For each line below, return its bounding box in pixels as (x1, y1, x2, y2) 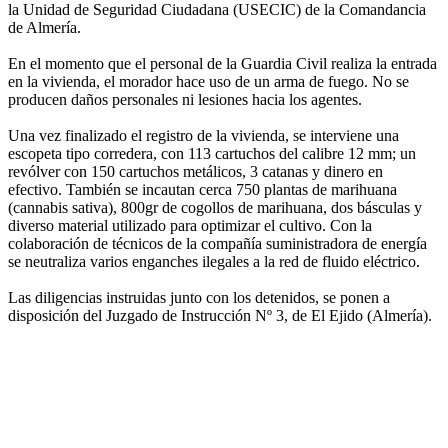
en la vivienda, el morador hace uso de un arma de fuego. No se (8, 73, 409, 91)
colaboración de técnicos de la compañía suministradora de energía (8, 235, 427, 253)
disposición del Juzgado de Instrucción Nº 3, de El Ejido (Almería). (8, 307, 432, 325)
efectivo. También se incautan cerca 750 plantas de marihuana (8, 181, 397, 199)
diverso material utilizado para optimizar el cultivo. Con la (8, 217, 372, 235)
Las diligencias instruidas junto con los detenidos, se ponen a (8, 289, 390, 307)
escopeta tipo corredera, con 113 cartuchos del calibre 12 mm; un (8, 145, 416, 163)
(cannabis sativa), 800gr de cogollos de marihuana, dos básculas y (8, 199, 422, 217)
